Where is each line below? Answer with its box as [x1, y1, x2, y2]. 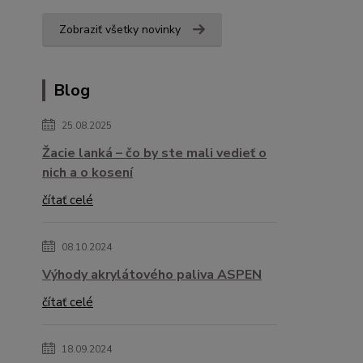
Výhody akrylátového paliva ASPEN [42, 265, 262, 284]
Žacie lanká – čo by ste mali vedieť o [42, 143, 267, 162]
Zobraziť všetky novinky [59, 21, 181, 37]
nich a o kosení [42, 163, 133, 181]
